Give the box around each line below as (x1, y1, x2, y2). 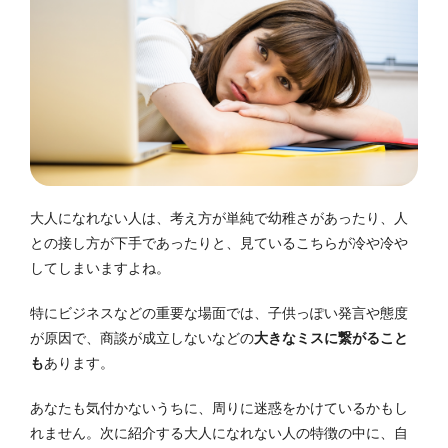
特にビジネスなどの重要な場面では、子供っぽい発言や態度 (30, 304, 408, 321)
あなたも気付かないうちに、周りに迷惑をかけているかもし (30, 399, 408, 416)
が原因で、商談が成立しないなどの (30, 329, 254, 346)
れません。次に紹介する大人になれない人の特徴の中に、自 (30, 424, 408, 441)
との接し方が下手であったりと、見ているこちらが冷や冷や (30, 234, 408, 251)
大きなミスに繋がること (254, 329, 408, 346)
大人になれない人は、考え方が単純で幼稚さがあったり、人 (30, 209, 408, 226)
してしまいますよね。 (30, 259, 170, 276)
